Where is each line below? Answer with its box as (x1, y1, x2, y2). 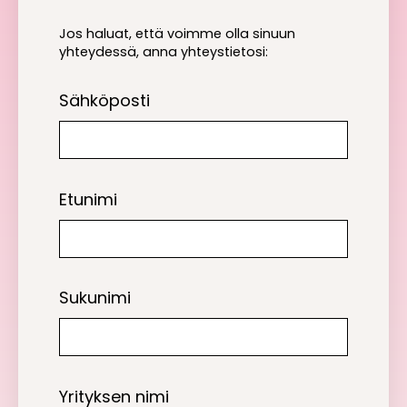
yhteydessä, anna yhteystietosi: (59, 42, 268, 61)
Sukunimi (59, 286, 131, 310)
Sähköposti (59, 89, 150, 113)
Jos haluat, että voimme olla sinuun (59, 24, 295, 43)
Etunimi (59, 187, 117, 211)
